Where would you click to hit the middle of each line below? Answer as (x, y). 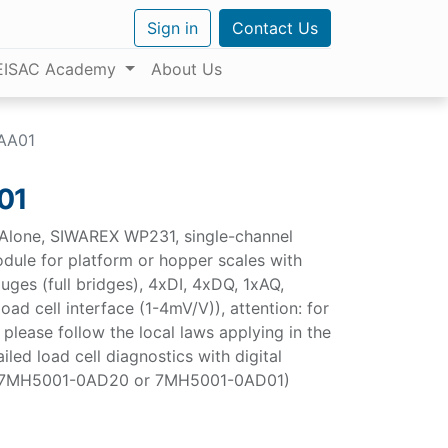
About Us (186, 69)
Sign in (172, 28)
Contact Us (275, 28)
